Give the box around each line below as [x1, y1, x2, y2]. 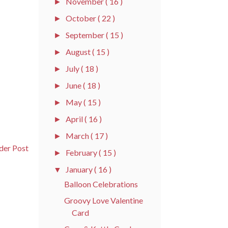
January [66, 164, 95, 174]
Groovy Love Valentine [64, 195, 143, 205]
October [66, 13, 98, 23]
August [66, 46, 93, 56]
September [66, 30, 106, 40]
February [66, 147, 99, 157]
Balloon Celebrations [64, 179, 138, 189]
